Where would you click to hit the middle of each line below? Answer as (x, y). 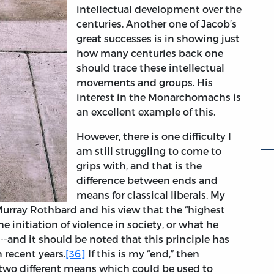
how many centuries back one (150, 53)
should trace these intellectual (150, 68)
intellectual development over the (159, 9)
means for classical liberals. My (151, 195)
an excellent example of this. (146, 112)
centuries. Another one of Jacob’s (157, 24)
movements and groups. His (145, 83)
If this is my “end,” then (143, 254)
